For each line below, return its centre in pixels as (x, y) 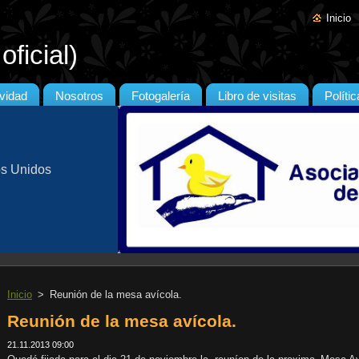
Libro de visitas (257, 96)
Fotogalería (161, 96)
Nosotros (79, 96)
